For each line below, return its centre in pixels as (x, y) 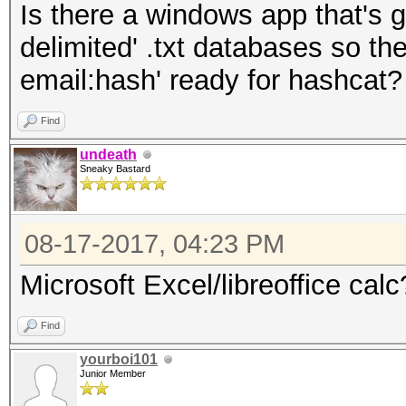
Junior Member (113, 373)
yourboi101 (119, 359)
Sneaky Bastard (115, 169)
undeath (108, 155)
